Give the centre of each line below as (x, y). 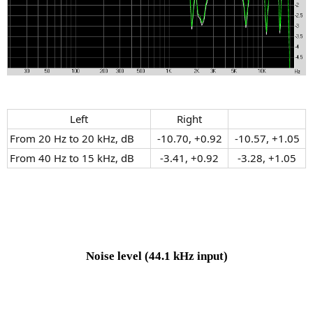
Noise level (115, 256)
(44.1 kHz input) (186, 256)
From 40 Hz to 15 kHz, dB (72, 158)
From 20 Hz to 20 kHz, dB (72, 138)
